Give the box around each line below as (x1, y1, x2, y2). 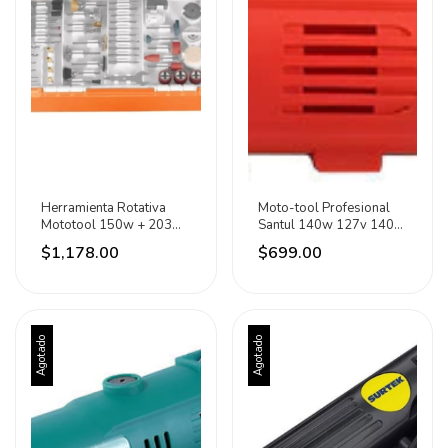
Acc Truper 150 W (41, 233, 147, 251)
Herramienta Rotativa (41, 199, 166, 217)
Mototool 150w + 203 (41, 216, 172, 234)
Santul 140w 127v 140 (257, 216, 394, 234)
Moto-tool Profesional (257, 199, 390, 217)
